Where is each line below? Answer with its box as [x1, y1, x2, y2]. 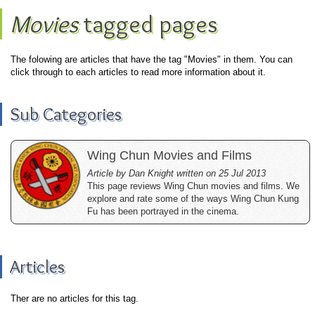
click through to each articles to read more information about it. [11, 67, 266, 77]
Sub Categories [10, 103, 122, 125]
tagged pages [78, 9, 217, 39]
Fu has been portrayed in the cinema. [87, 206, 239, 217]
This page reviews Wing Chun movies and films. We [87, 181, 300, 191]
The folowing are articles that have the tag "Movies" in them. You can [11, 54, 292, 65]
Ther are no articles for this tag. [11, 293, 139, 304]
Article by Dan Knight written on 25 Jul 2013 [87, 168, 266, 179]
